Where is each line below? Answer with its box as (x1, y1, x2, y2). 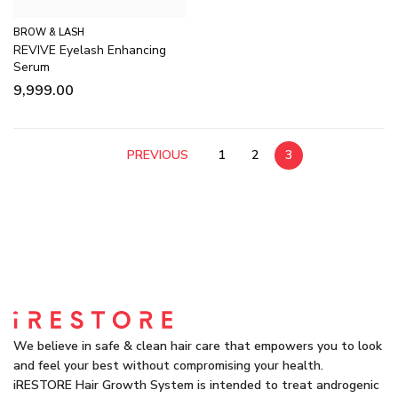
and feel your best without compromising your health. (13, 357, 323, 375)
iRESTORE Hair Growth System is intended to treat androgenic (13, 377, 379, 394)
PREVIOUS (127, 147, 188, 163)
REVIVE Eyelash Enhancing (13, 42, 166, 59)
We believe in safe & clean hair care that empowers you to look (13, 338, 382, 355)
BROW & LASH (13, 26, 84, 39)
